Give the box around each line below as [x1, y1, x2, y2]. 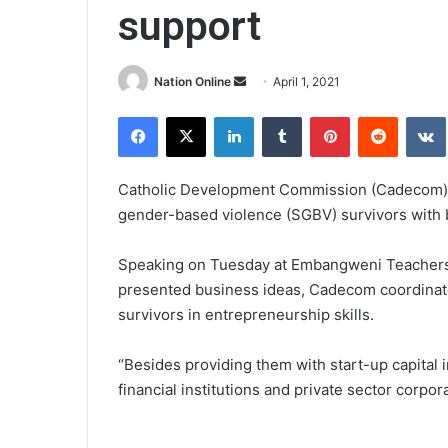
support [118, 2, 261, 50]
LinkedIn [253, 108, 305, 125]
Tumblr [301, 108, 343, 125]
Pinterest [349, 108, 406, 125]
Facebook [157, 108, 218, 125]
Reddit [397, 108, 437, 125]
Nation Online [154, 74, 231, 89]
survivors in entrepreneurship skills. [118, 305, 374, 325]
